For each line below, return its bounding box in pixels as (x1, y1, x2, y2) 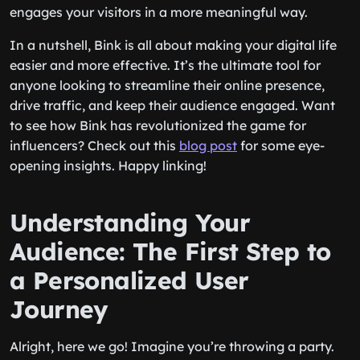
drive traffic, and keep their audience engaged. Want (10, 97, 335, 113)
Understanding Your (10, 207, 251, 238)
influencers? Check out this (10, 137, 179, 153)
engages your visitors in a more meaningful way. (10, 4, 308, 20)
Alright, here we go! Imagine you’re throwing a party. (10, 338, 334, 354)
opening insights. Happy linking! (10, 157, 207, 174)
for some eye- (237, 137, 325, 153)
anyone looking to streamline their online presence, (10, 77, 325, 93)
